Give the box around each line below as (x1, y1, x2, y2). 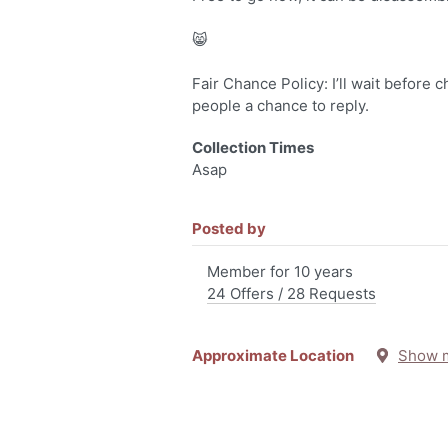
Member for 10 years (207, 262, 353, 281)
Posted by (192, 219, 266, 238)
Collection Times (192, 138, 314, 157)
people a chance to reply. (192, 96, 369, 115)
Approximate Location (192, 346, 375, 365)
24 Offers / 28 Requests (207, 284, 376, 303)
